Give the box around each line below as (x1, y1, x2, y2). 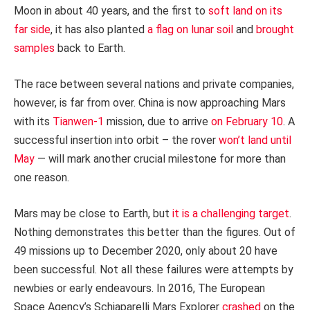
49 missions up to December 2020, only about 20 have (14, 244, 277, 257)
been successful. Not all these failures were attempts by (14, 262, 293, 276)
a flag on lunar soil (147, 23, 233, 37)
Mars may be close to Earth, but (14, 206, 172, 220)
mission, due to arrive (104, 114, 211, 128)
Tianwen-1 (53, 114, 104, 128)
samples (14, 42, 55, 55)
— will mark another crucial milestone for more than (35, 152, 286, 165)
